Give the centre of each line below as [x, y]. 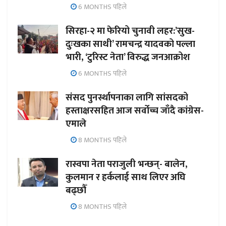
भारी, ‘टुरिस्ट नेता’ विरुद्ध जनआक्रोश [128, 57]
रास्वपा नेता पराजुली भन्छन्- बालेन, [127, 164]
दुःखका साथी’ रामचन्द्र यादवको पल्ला [130, 44]
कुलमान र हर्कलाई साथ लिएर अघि [126, 177]
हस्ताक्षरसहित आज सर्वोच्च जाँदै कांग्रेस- [135, 110]
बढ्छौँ [76, 190]
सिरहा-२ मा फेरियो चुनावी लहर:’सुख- [130, 31]
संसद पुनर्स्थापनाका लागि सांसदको [127, 97]
